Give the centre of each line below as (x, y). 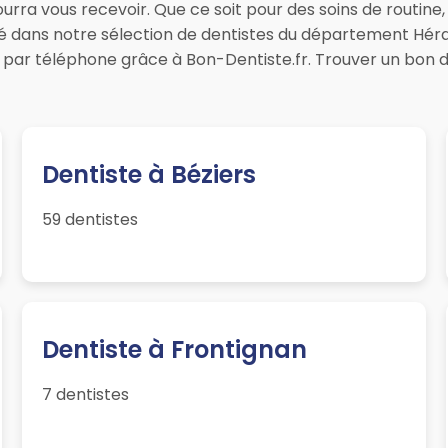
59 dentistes (90, 220)
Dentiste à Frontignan (175, 350)
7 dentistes (86, 395)
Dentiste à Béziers (149, 175)
